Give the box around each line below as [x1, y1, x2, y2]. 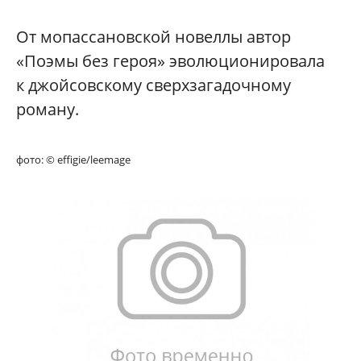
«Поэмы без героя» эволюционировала [16, 50, 325, 73]
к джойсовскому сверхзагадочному [16, 74, 291, 97]
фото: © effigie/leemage [16, 152, 131, 168]
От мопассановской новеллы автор [16, 26, 291, 48]
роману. [16, 98, 79, 121]
